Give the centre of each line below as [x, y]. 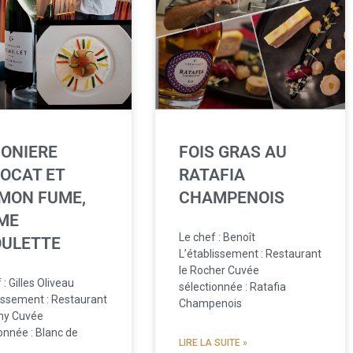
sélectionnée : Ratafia [232, 287]
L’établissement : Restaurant [250, 254]
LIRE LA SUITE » [213, 343]
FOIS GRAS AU [232, 152]
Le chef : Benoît [217, 238]
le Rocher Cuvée [219, 271]
